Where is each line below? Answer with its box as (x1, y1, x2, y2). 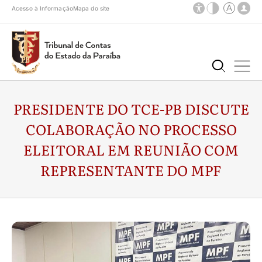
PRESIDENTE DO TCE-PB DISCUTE (13, 98, 249, 119)
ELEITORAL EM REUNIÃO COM (23, 139, 239, 160)
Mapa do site (73, 5, 110, 12)
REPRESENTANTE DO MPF (40, 160, 222, 180)
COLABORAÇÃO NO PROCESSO (25, 119, 237, 139)
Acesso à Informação (12, 5, 73, 12)
